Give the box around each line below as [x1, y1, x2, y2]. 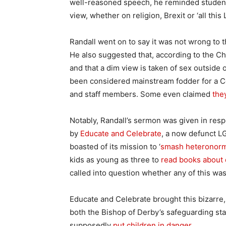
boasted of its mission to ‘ [70, 141, 160, 151]
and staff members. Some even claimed [70, 89, 212, 99]
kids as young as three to [70, 154, 161, 164]
